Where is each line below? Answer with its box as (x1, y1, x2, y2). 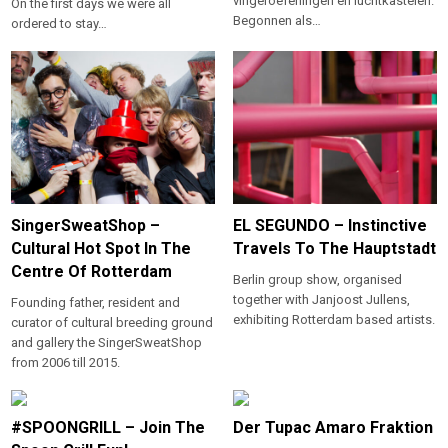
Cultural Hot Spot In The (11, 238, 192, 258)
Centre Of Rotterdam (11, 261, 173, 281)
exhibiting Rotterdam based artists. (232, 311, 435, 327)
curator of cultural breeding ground (11, 314, 214, 330)
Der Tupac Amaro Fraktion (232, 417, 433, 437)
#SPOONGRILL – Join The (11, 417, 206, 437)
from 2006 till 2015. (11, 354, 121, 370)
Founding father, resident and (11, 294, 181, 310)
